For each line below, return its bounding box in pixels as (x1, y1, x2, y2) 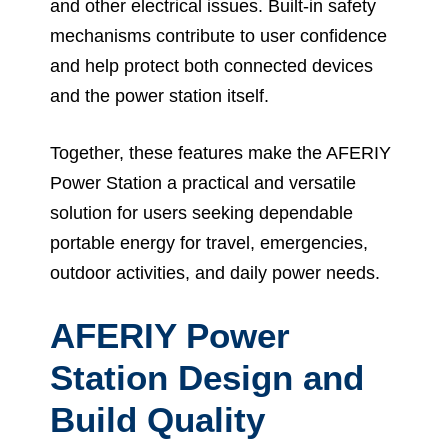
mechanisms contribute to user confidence (50, 25, 387, 46)
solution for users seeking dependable (50, 202, 353, 223)
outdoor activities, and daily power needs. (50, 262, 380, 283)
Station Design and (50, 357, 364, 397)
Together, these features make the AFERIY (50, 142, 391, 163)
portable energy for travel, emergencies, (50, 232, 368, 253)
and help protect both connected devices (50, 55, 373, 76)
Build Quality (50, 399, 265, 439)
